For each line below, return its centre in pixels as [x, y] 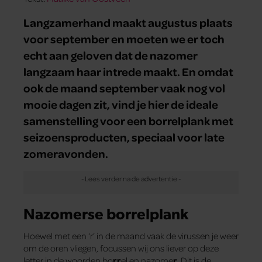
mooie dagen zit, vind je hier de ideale [121, 104]
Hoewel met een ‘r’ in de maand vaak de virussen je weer [131, 236]
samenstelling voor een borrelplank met [128, 121]
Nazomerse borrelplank [106, 213]
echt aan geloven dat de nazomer [111, 55]
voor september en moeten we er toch [124, 39]
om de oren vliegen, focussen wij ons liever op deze [121, 248]
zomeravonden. [66, 154]
